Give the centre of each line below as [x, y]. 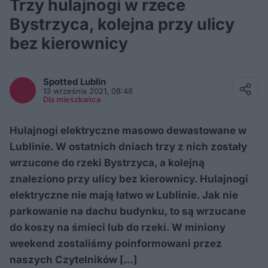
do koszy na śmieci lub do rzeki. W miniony [118, 227]
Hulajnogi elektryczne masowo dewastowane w [128, 130]
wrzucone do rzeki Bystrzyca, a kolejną [107, 163]
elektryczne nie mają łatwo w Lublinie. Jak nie [124, 195]
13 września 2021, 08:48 [88, 91]
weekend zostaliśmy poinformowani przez [116, 243]
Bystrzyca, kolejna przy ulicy [122, 24]
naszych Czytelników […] [73, 260]
